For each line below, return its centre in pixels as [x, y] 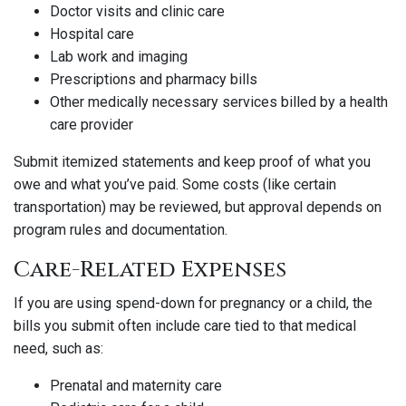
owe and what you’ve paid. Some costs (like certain [175, 184]
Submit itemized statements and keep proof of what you [192, 162]
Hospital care [92, 34]
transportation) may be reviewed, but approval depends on [198, 207]
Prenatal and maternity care [136, 386]
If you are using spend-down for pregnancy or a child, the [193, 303]
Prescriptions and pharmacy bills [154, 79]
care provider [92, 125]
